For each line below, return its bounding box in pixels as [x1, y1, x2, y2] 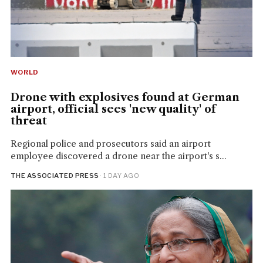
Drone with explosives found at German [10, 91, 240, 104]
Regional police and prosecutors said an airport [10, 138, 211, 150]
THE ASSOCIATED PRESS [10, 171, 99, 180]
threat [10, 114, 47, 128]
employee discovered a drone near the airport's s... [10, 150, 227, 162]
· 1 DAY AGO [99, 171, 140, 180]
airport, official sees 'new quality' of [10, 103, 215, 116]
